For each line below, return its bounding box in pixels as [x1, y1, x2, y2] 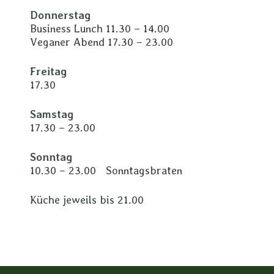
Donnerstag [30, 9, 91, 21]
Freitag [30, 65, 67, 78]
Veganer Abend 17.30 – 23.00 [30, 35, 173, 48]
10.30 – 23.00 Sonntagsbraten [30, 164, 182, 177]
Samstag [30, 108, 73, 120]
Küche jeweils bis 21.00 [30, 193, 144, 206]
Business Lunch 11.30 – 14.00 [30, 22, 169, 35]
